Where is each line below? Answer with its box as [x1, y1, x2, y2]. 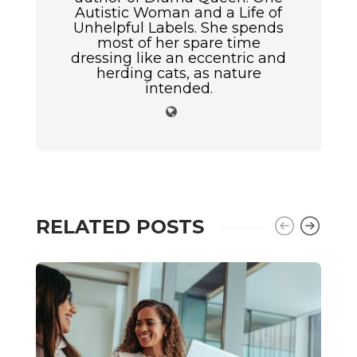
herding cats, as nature [96, 65, 261, 83]
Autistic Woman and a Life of [75, 4, 282, 22]
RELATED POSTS [36, 215, 204, 239]
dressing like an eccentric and [71, 49, 286, 68]
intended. [144, 80, 213, 98]
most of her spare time [96, 34, 261, 53]
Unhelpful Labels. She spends [73, 19, 284, 37]
